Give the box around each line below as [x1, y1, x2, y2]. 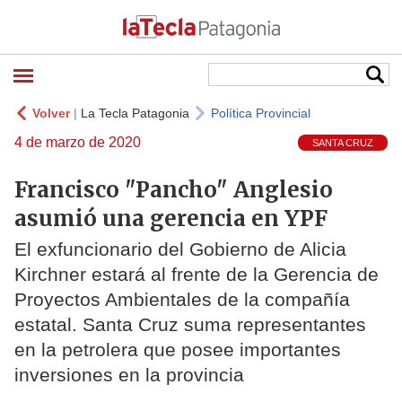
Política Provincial [211, 106, 310, 120]
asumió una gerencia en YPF [14, 204, 328, 232]
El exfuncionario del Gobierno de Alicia [14, 239, 346, 260]
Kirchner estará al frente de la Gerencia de [14, 264, 379, 285]
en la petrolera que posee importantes [14, 339, 341, 361]
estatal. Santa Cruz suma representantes [14, 314, 366, 336]
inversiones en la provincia [14, 364, 244, 386]
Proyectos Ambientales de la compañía [14, 289, 350, 310]
